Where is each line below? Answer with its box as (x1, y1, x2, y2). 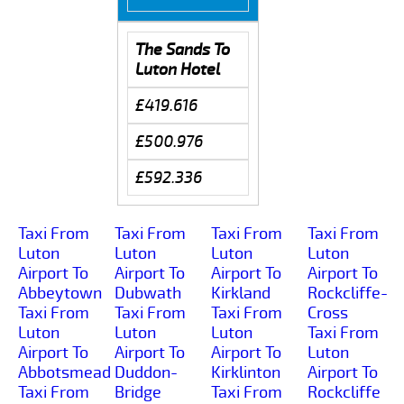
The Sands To (134, 39, 230, 60)
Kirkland (211, 282, 271, 303)
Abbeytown (18, 282, 102, 303)
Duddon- (115, 362, 178, 382)
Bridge (115, 381, 161, 402)
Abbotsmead (18, 362, 111, 382)
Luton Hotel (134, 59, 220, 79)
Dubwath (115, 282, 181, 303)
